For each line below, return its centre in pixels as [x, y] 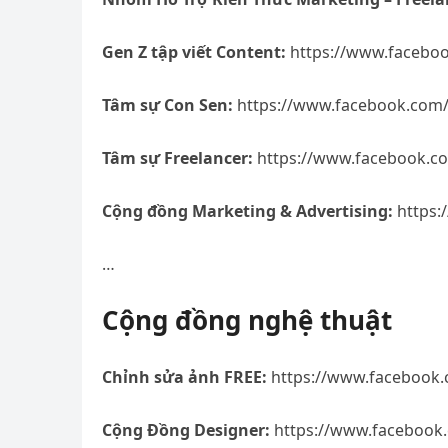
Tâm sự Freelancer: [177, 158]
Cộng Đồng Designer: [186, 430]
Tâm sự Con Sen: [167, 105]
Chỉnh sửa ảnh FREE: [184, 377]
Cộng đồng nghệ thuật [247, 320]
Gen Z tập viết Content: [194, 52]
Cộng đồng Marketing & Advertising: [247, 211]
